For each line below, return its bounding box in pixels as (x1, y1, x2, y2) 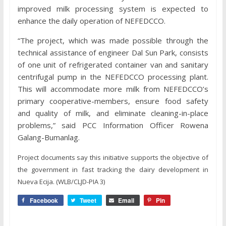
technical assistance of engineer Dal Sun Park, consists (17, 47, 209, 58)
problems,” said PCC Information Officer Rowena (17, 120, 209, 130)
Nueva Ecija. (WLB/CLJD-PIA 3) (17, 177, 105, 186)
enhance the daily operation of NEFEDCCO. (17, 16, 165, 26)
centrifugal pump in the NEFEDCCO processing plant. (17, 72, 209, 82)
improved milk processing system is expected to (17, 4, 209, 14)
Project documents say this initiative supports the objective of (17, 153, 209, 162)
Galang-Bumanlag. (17, 132, 80, 142)
